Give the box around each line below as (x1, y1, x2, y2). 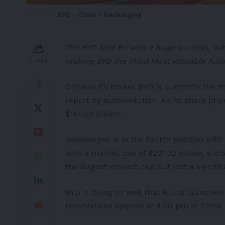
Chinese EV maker (65, 81, 138, 91)
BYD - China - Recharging (57, 11, 142, 19)
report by (65, 95, 103, 105)
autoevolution (103, 95, 157, 105)
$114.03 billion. (65, 108, 122, 119)
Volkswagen (65, 134, 110, 144)
